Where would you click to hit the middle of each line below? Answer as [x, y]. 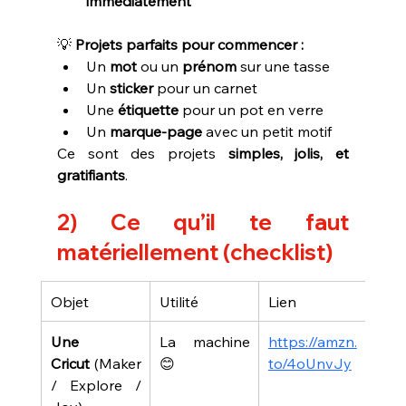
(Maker [115, 363]
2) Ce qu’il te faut [203, 222]
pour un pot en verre [251, 109]
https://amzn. [312, 341]
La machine [204, 341]
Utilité [179, 301]
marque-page [155, 131]
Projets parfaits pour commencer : [189, 44]
